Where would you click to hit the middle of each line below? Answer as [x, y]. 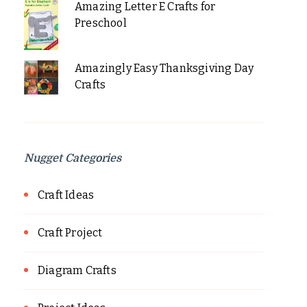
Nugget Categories [73, 159]
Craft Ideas [66, 195]
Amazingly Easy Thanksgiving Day [164, 69]
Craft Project [70, 233]
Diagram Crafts [77, 271]
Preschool [100, 23]
